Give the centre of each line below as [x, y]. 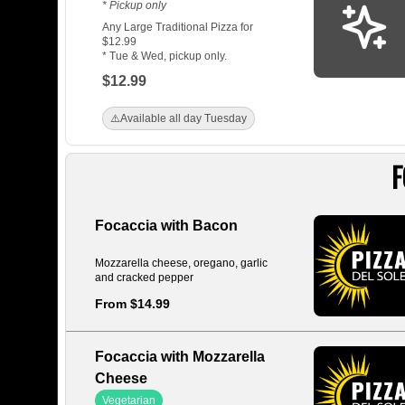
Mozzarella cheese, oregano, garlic [181, 264]
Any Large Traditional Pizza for [178, 27]
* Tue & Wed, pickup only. [165, 56]
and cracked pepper [144, 278]
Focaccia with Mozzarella [180, 357]
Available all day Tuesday [184, 118]
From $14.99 [132, 303]
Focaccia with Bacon [166, 226]
